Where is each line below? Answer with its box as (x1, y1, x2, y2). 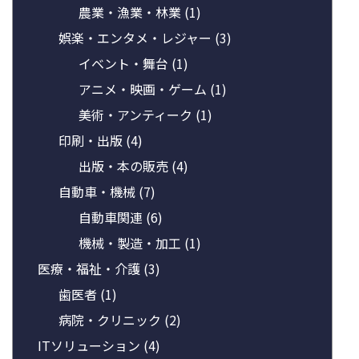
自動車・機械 (58, 181, 139, 201)
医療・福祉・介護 (38, 258, 143, 278)
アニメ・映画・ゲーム (79, 79, 211, 99)
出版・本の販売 (79, 155, 172, 175)
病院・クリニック (58, 309, 164, 329)
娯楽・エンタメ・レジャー (58, 27, 215, 47)
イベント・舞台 (79, 53, 172, 73)
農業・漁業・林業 (79, 2, 185, 22)
